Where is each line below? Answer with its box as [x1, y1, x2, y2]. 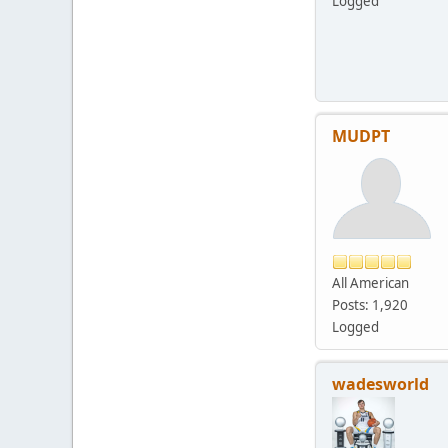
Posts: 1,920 [332, 296, 408, 315]
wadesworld [332, 373, 429, 396]
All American [332, 274, 409, 293]
